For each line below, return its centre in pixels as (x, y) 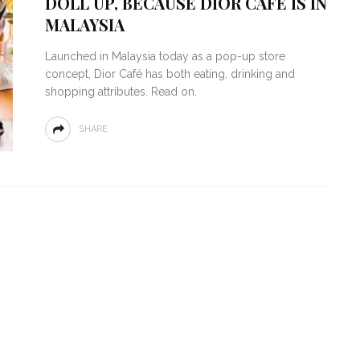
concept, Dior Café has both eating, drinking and (170, 74)
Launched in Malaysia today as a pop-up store (165, 56)
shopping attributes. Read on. (121, 92)
